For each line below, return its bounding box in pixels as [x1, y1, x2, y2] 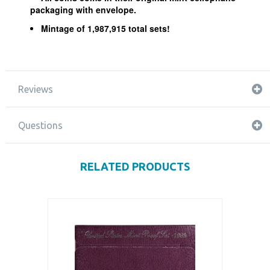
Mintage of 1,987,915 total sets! [41, 22, 170, 34]
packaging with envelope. [30, 4, 139, 16]
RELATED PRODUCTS [80, 160, 190, 172]
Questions [18, 120, 63, 131]
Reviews [18, 84, 53, 95]
